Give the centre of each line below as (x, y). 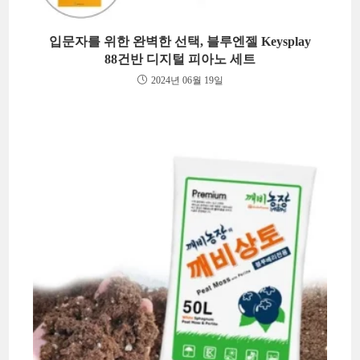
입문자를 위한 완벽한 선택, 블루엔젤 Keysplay (180, 41)
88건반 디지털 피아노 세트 (180, 59)
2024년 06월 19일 (187, 80)
